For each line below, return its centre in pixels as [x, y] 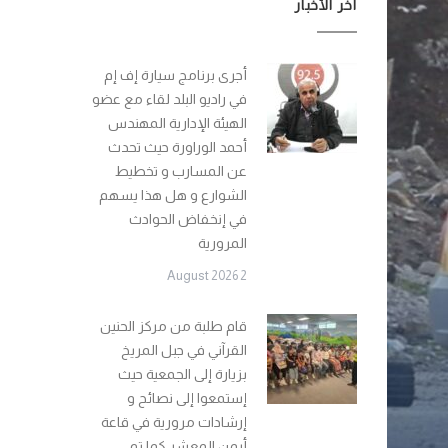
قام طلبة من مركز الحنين [173, 326]
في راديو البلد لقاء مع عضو [169, 99]
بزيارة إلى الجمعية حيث [182, 374]
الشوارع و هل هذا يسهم [173, 195]
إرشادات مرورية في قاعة [174, 422]
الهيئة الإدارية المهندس [177, 123]
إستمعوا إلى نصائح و [187, 398]
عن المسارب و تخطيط [181, 171]
